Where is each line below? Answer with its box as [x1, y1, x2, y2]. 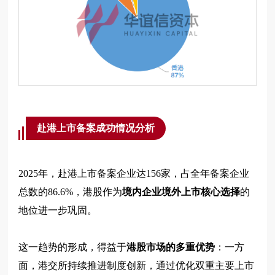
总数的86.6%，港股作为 [18, 187, 123, 198]
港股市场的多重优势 [126, 242, 215, 253]
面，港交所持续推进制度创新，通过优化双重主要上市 [18, 260, 255, 271]
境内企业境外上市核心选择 [122, 187, 241, 198]
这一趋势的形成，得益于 [18, 242, 127, 253]
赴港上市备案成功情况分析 [37, 123, 155, 134]
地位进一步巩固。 [18, 205, 98, 216]
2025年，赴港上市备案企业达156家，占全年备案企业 [18, 168, 250, 179]
